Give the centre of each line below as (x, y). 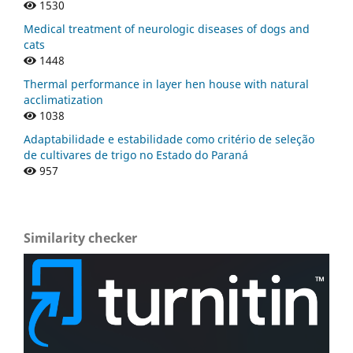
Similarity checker (80, 238)
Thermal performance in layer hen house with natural (166, 84)
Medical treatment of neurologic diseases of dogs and (167, 28)
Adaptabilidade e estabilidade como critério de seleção (169, 139)
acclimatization (63, 99)
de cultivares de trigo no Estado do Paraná (136, 154)
